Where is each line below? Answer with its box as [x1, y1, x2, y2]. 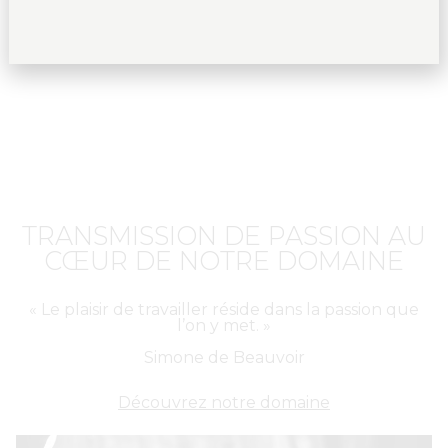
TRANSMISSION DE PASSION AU [22, 219, 426, 251]
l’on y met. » [177, 315, 271, 335]
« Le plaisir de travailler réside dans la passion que [29, 299, 419, 319]
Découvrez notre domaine [118, 393, 330, 413]
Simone [143, 347, 208, 367]
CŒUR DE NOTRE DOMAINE [44, 244, 404, 276]
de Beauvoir [207, 347, 305, 367]
